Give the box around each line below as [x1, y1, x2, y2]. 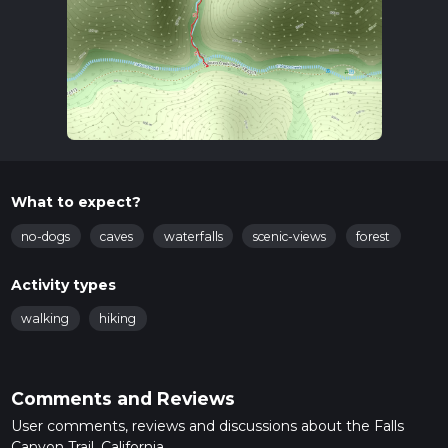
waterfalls [163, 229, 223, 245]
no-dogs [21, 229, 70, 245]
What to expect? [10, 193, 141, 212]
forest [356, 229, 390, 245]
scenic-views [252, 229, 326, 245]
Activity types [10, 275, 116, 294]
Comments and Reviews [10, 388, 235, 410]
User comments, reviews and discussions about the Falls [10, 417, 404, 436]
